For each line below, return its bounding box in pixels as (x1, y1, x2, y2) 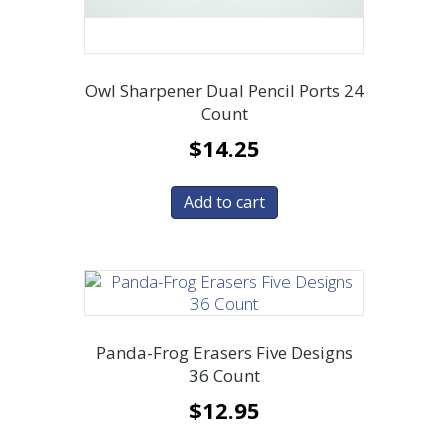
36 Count (188, 364, 260, 388)
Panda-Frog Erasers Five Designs (95, 341, 353, 365)
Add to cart (183, 190, 265, 213)
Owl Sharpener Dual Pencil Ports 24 (84, 79, 364, 103)
